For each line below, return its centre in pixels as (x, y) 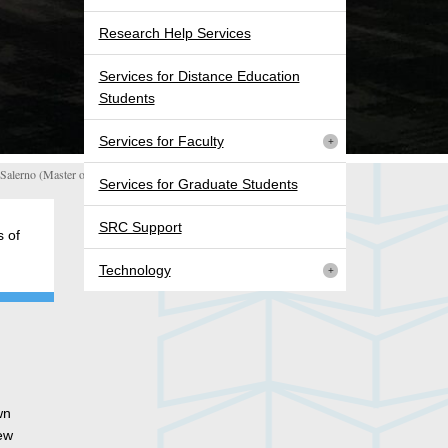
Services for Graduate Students (198, 184)
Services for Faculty (161, 141)
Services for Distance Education (199, 76)
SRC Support (140, 227)
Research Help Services (174, 33)
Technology (134, 270)
